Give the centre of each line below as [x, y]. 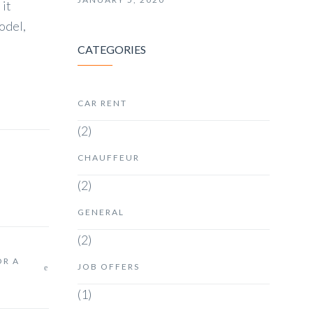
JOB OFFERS [109, 267]
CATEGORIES [112, 49]
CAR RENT [102, 103]
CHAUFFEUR [109, 158]
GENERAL [101, 212]
